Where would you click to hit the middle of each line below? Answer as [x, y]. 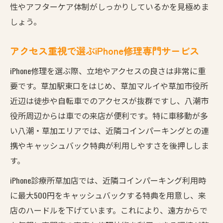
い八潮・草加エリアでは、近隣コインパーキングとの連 [110, 130]
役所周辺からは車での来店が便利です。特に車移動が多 [109, 115]
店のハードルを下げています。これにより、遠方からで [109, 210]
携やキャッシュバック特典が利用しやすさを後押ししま [110, 145]
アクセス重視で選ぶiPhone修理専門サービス [105, 51]
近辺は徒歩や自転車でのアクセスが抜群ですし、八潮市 [109, 100]
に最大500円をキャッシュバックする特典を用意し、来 [108, 195]
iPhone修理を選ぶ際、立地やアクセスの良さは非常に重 [108, 70]
